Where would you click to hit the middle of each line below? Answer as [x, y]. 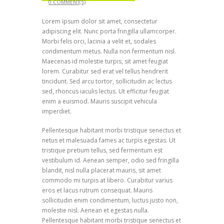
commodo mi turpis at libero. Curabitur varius [107, 180]
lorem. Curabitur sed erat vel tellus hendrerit [105, 71]
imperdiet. [57, 111]
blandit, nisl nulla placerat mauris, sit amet [101, 170]
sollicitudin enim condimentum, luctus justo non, [110, 200]
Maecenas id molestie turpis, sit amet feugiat [105, 61]
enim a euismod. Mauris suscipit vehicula [99, 101]
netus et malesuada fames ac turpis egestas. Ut [109, 140]
